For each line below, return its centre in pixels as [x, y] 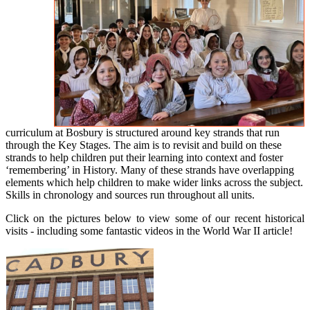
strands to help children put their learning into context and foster [144, 157]
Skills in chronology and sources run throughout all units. [130, 194]
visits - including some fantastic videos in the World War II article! [149, 230]
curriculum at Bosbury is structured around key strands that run [143, 132]
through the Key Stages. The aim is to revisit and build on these [144, 145]
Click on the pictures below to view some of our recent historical [155, 218]
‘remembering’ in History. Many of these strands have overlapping [150, 170]
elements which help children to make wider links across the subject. [154, 182]
